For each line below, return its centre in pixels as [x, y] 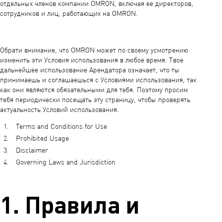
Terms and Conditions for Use [62, 127]
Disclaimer [33, 151]
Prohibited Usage [43, 139]
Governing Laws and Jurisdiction [66, 163]
